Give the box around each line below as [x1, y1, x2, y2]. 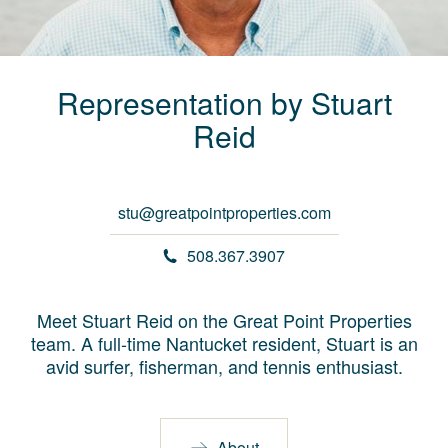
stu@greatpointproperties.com [117, 201, 331, 225]
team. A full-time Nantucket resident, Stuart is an [30, 330, 418, 357]
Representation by [56, 81, 303, 125]
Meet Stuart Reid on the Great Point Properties [36, 307, 412, 334]
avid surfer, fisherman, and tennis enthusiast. [45, 353, 403, 380]
